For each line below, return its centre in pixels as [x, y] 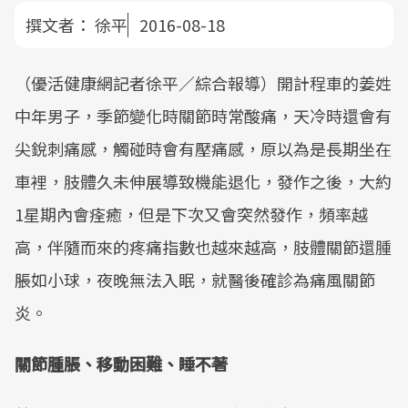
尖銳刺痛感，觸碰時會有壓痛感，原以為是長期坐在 [203, 148]
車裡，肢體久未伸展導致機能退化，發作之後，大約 [203, 181]
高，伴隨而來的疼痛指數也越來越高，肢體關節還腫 [203, 247]
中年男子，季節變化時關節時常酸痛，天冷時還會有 [203, 116]
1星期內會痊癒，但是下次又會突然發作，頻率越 [191, 214]
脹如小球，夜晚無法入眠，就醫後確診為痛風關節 [195, 280]
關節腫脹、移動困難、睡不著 [121, 363]
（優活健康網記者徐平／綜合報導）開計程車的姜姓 [203, 83]
